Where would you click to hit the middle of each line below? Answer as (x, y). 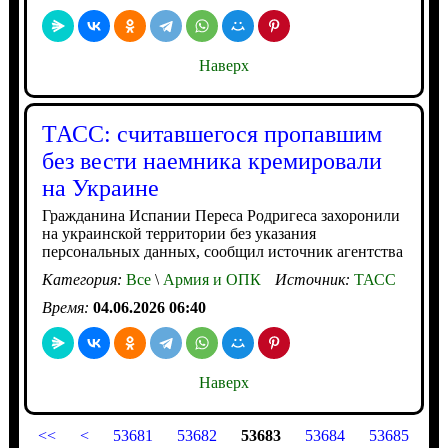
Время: (67, 308)
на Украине (100, 188)
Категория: (83, 280)
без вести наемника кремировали (211, 161)
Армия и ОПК (209, 280)
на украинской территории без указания (178, 234)
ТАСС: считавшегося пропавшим (211, 134)
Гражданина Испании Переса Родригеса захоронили (220, 216)
